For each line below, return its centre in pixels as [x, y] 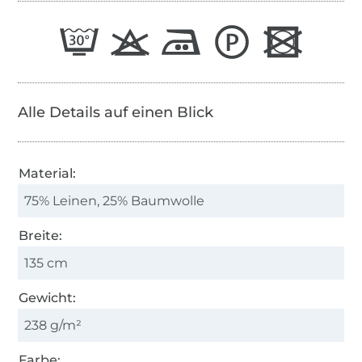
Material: [48, 173]
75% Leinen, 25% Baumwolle [115, 200]
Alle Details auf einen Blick [116, 112]
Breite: [41, 235]
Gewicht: [48, 297]
